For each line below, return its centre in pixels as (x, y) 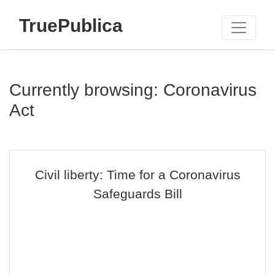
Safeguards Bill (137, 194)
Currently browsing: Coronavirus (133, 90)
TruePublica (71, 25)
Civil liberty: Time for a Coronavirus (137, 175)
